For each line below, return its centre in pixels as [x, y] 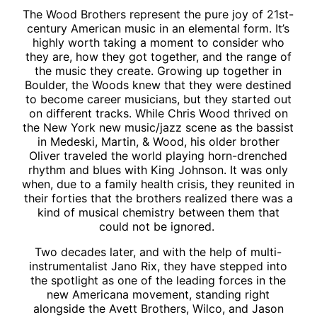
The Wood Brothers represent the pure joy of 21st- [158, 14]
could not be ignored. [158, 226]
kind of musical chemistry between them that [158, 212]
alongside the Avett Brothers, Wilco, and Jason [158, 308]
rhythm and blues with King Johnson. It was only [158, 169]
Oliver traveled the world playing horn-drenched [158, 155]
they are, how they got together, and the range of [158, 56]
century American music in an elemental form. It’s [158, 28]
